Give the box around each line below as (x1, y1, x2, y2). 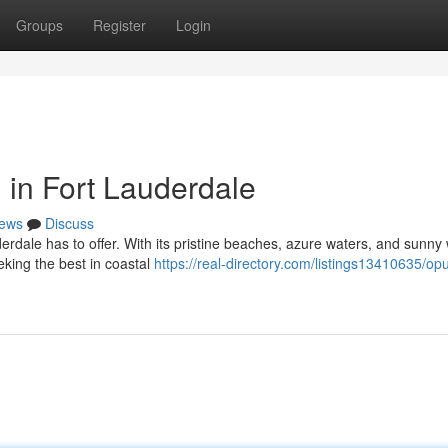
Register (93, 15, 146, 35)
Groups (16, 15, 63, 35)
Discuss (45, 213, 94, 233)
